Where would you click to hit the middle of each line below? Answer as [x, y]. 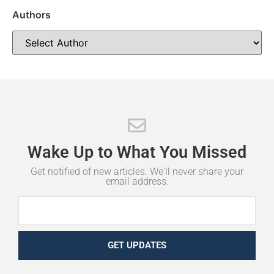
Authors [31, 14]
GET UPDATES [137, 245]
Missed [219, 152]
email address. [137, 181]
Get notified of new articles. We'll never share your [137, 171]
